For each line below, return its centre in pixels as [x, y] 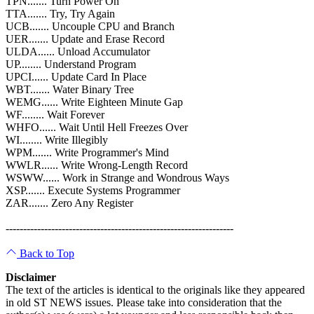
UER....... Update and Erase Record [85, 39]
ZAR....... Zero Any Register [69, 203]
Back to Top [46, 253]
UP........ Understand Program [71, 64]
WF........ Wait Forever [55, 114]
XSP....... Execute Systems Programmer [93, 190]
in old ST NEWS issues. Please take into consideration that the [144, 302]
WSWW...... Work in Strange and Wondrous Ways [117, 177]
